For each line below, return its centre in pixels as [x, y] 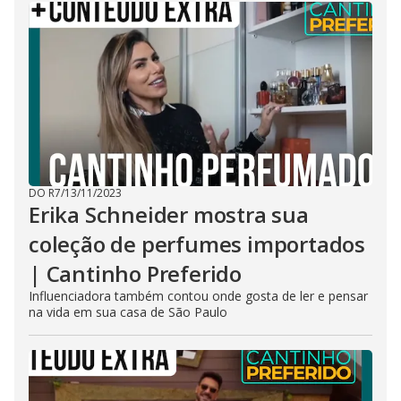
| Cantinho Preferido [136, 273]
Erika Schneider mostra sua [169, 214]
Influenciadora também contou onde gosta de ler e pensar [198, 296]
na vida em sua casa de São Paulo [128, 312]
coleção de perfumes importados [197, 244]
